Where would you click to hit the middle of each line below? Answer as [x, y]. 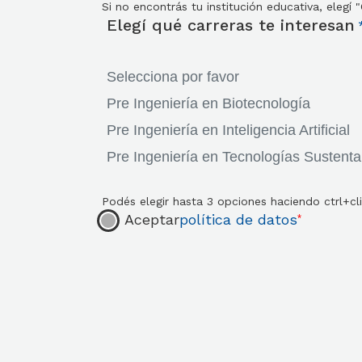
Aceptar [152, 219]
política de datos [238, 219]
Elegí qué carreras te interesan [230, 25]
